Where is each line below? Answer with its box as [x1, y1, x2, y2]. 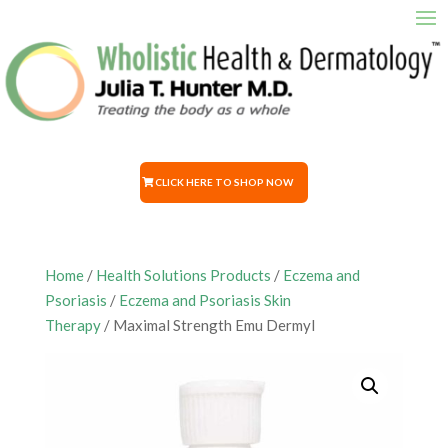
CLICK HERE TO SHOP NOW [155, 176, 293, 188]
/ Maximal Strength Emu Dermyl [100, 316, 315, 334]
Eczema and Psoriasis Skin [118, 291, 291, 309]
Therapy [44, 316, 101, 334]
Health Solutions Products [95, 266, 271, 284]
